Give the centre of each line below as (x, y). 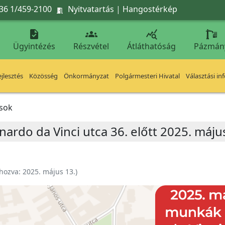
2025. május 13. (49, 172)
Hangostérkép (150, 9)
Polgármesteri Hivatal (147, 76)
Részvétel (91, 46)
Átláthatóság (151, 46)
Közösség (43, 76)
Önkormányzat (86, 76)
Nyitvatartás (91, 9)
